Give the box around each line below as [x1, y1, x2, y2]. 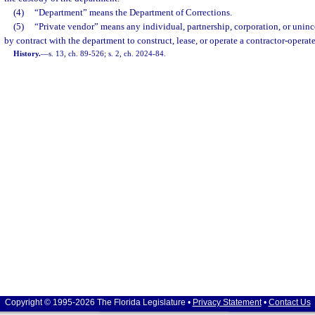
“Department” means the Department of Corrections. [34, 7, 232, 18]
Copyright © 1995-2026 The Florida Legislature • [4, 297, 193, 307]
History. [13, 49, 41, 58]
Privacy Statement [192, 297, 262, 307]
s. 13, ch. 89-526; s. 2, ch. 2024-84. [49, 49, 167, 58]
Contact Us [268, 297, 311, 307]
